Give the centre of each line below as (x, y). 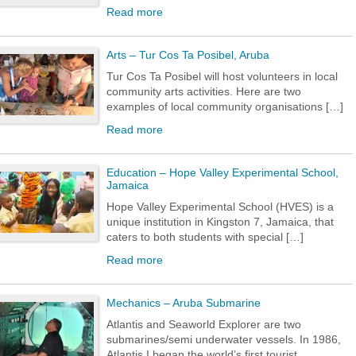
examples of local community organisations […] (225, 106)
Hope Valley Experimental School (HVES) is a (220, 207)
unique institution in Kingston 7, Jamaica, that (220, 222)
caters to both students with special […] (205, 237)
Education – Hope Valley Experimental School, (222, 172)
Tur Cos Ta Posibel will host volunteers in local (222, 76)
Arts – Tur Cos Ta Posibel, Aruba (188, 55)
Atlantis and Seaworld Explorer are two (204, 324)
